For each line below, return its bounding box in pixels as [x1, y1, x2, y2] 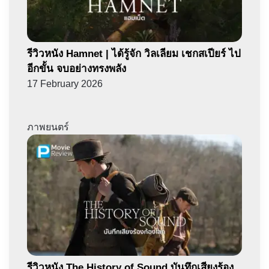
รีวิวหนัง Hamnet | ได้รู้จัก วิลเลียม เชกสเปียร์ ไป [27, 48, 241, 60]
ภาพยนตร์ [27, 122, 69, 133]
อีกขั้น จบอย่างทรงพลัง [27, 63, 126, 75]
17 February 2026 [27, 79, 103, 89]
